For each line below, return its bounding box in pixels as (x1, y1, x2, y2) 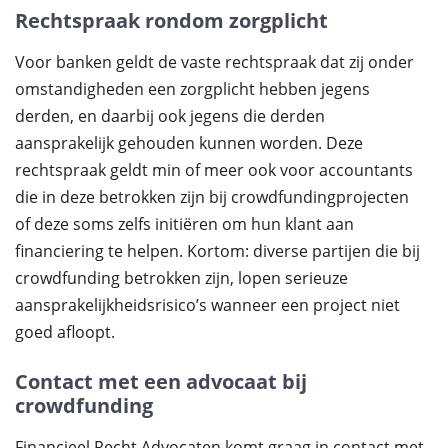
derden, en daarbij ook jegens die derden (15, 105, 325, 127)
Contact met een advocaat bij (15, 368, 307, 395)
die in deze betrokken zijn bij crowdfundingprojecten (15, 186, 409, 208)
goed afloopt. (15, 321, 115, 343)
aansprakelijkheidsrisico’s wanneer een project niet (15, 294, 400, 316)
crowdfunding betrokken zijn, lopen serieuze (15, 267, 348, 289)
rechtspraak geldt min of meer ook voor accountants (15, 159, 413, 181)
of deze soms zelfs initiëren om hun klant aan (15, 213, 354, 235)
